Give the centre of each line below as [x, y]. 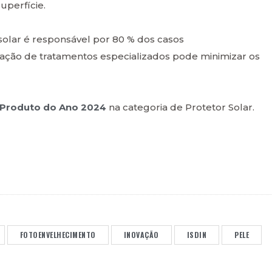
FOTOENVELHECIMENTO [58, 235]
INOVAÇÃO [141, 235]
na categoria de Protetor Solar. [182, 107]
